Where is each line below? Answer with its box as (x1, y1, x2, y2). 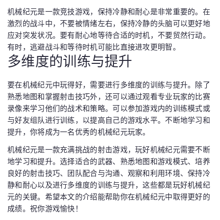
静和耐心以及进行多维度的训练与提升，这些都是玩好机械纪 (7, 180, 211, 190)
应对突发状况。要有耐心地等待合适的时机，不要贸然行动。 (7, 30, 211, 40)
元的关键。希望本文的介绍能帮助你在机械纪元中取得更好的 (7, 192, 211, 201)
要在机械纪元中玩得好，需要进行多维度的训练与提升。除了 (7, 80, 211, 89)
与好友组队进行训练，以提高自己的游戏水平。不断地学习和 (7, 115, 211, 125)
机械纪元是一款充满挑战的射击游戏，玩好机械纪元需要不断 (7, 144, 211, 154)
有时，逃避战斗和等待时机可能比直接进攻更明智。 (7, 42, 180, 52)
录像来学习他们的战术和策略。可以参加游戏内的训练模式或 (7, 103, 211, 113)
